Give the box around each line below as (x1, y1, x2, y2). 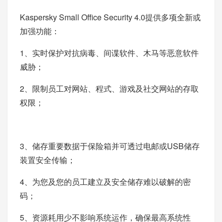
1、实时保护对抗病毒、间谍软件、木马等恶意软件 (20, 47, 199, 58)
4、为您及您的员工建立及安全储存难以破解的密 (20, 176, 191, 187)
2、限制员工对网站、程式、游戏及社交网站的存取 (20, 83, 199, 94)
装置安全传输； (20, 154, 75, 166)
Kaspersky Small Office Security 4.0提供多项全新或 (20, 11, 201, 23)
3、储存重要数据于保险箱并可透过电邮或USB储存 (20, 140, 200, 152)
